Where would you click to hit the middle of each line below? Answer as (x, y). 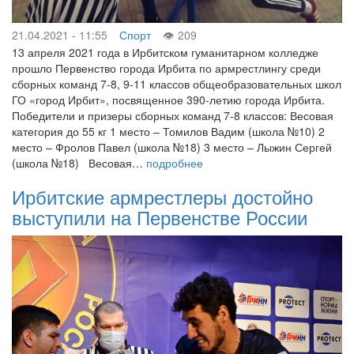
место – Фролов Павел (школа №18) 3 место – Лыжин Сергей (172, 147)
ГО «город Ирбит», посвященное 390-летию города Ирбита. (168, 99)
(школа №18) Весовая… (79, 162)
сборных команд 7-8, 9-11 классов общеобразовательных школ (177, 83)
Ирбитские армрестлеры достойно (162, 196)
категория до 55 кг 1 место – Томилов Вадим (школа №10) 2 (168, 131)
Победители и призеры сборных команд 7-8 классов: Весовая (173, 115)
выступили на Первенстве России (160, 217)
